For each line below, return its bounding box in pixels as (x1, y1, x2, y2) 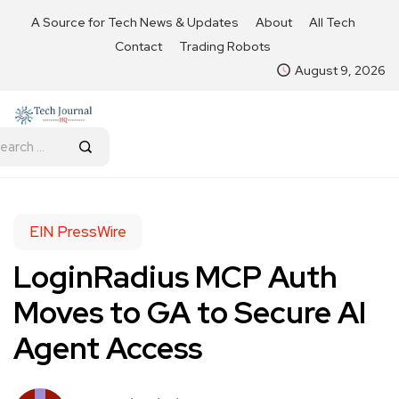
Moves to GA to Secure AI (13, 291, 366, 332)
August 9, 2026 (295, 62, 386, 78)
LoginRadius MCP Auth (13, 256, 338, 297)
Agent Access (13, 327, 202, 368)
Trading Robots (179, 38, 271, 54)
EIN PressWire (29, 221, 126, 241)
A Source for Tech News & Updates (30, 14, 239, 30)
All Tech (308, 14, 355, 30)
